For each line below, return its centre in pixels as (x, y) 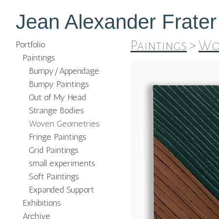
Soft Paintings (54, 176)
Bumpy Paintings (59, 84)
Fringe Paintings (58, 137)
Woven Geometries (64, 124)
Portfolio (31, 44)
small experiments (62, 163)
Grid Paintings (54, 150)
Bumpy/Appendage (64, 71)
